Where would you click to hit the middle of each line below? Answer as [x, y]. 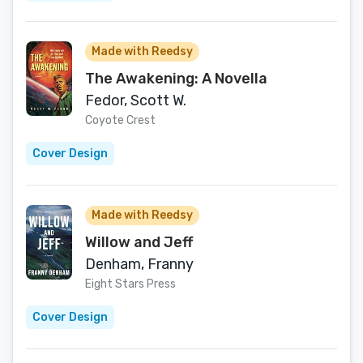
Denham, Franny [139, 264]
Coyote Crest [120, 120]
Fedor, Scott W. [136, 100]
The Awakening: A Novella [176, 79]
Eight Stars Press [130, 284]
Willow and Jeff [139, 242]
